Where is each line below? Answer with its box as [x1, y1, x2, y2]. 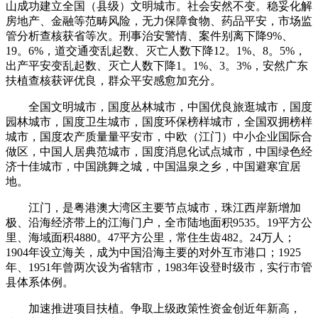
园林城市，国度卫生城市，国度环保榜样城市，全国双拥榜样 [6, 115, 312, 128]
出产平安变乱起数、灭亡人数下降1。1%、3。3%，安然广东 [6, 59, 308, 72]
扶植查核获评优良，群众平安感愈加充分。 [6, 74, 221, 87]
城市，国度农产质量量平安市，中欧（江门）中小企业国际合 [6, 130, 312, 143]
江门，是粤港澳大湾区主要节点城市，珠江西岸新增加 [6, 201, 301, 214]
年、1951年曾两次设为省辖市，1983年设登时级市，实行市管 [6, 261, 312, 273]
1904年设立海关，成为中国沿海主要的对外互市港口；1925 [6, 246, 301, 258]
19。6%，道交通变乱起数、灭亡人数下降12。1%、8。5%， [6, 44, 306, 57]
